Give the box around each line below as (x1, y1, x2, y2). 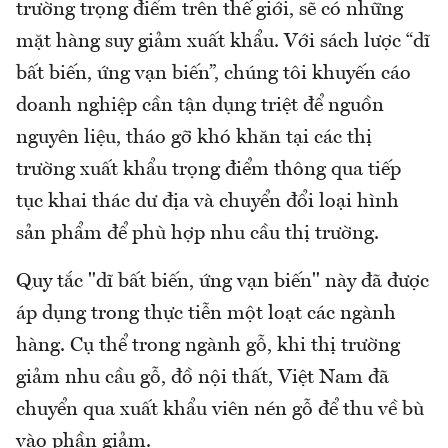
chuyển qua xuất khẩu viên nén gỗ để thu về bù (16, 400, 424, 421)
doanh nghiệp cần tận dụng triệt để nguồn (16, 96, 384, 117)
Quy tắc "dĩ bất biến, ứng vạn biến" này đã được (16, 272, 429, 293)
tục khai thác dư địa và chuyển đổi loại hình (16, 192, 399, 213)
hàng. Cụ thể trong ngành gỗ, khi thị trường (16, 336, 400, 357)
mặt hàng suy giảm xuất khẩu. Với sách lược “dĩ (16, 32, 430, 53)
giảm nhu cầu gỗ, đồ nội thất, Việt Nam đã (16, 368, 389, 389)
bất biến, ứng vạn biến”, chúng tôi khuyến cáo (16, 64, 411, 85)
